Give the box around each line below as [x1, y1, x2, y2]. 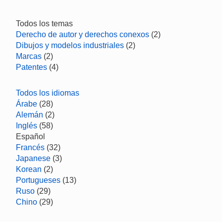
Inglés [16, 121, 37, 130]
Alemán [16, 111, 43, 119]
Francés [16, 143, 45, 152]
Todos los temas [16, 19, 73, 28]
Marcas [16, 52, 42, 60]
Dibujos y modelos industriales [16, 41, 124, 50]
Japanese [16, 154, 51, 163]
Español [16, 132, 45, 141]
